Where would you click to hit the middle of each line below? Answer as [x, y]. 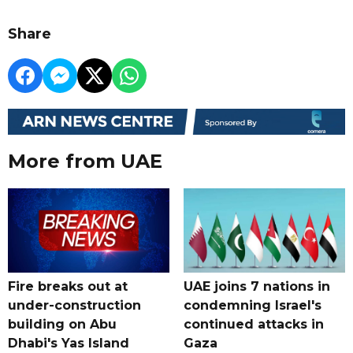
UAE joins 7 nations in [256, 287]
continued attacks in [253, 325]
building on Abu [62, 325]
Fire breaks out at [68, 287]
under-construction [74, 306]
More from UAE [85, 162]
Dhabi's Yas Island [69, 344]
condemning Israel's [252, 306]
